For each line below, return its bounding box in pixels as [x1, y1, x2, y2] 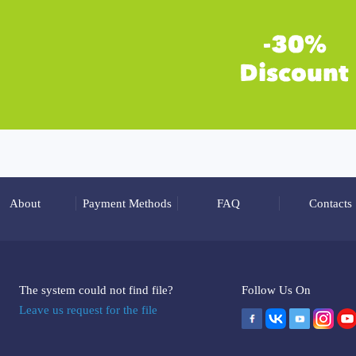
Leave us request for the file [19, 304, 157, 316]
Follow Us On [242, 284, 311, 296]
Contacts [308, 197, 352, 210]
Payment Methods [82, 197, 172, 210]
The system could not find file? [19, 284, 173, 296]
